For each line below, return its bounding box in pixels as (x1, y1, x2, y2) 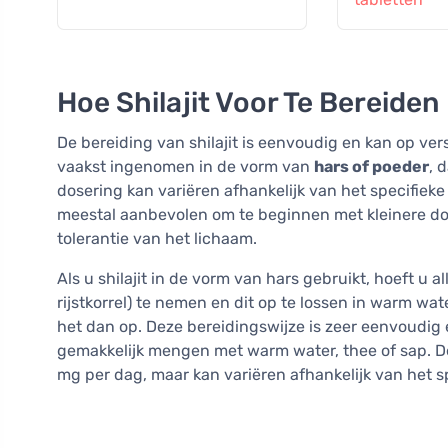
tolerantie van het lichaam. (57, 229, 257, 249)
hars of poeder (314, 157, 429, 177)
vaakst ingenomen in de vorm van (57, 157, 314, 177)
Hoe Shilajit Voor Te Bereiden (57, 86, 439, 120)
